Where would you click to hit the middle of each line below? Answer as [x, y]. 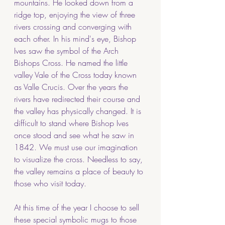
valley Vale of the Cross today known [77, 75]
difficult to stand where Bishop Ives [73, 123]
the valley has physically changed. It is [79, 111]
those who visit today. [51, 183]
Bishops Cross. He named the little [72, 63]
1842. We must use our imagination [77, 147]
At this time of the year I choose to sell [78, 207]
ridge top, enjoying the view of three [76, 14]
